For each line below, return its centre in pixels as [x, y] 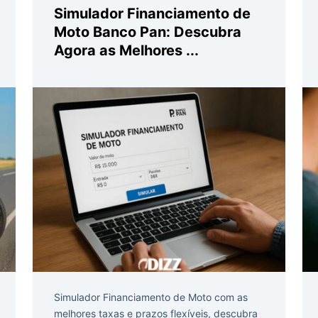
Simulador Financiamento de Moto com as [151, 297]
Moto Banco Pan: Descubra [148, 32]
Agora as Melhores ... [126, 50]
